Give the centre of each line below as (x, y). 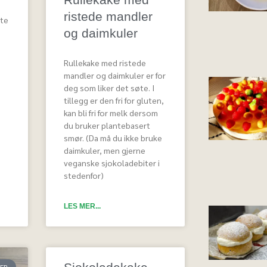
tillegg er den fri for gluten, (114, 100)
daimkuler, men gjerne (105, 150)
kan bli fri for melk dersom (111, 112)
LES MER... (83, 206)
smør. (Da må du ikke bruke (113, 137)
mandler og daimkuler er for (115, 75)
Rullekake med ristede (105, 62)
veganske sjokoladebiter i (112, 162)
